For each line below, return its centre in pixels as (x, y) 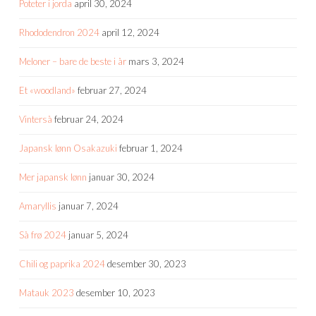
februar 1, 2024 (151, 148)
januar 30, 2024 (122, 177)
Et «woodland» (47, 91)
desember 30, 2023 (147, 264)
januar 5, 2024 (98, 235)
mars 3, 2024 (156, 62)
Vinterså (36, 120)
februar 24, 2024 (89, 120)
